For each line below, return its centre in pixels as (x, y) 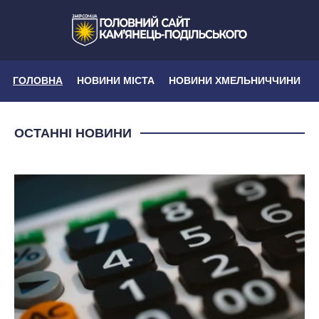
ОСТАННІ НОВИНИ (73, 132)
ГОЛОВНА (38, 80)
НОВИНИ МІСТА (116, 80)
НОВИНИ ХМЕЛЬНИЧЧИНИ (235, 80)
